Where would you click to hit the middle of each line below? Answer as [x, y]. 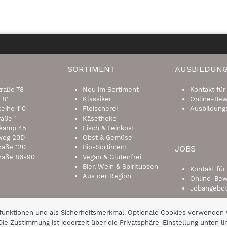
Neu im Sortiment [111, 89]
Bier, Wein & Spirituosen [120, 166]
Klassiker [97, 99]
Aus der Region [107, 176]
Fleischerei [100, 108]
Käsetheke [100, 118]
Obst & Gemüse [107, 137]
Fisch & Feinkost [108, 128]
